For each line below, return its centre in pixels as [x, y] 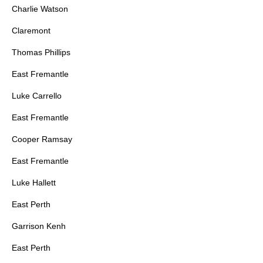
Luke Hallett [34, 183]
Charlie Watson [40, 9]
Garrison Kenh [39, 226]
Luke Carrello [37, 96]
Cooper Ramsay [42, 139]
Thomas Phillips [41, 53]
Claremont [31, 31]
